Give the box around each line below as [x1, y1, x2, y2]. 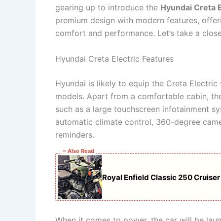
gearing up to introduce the [55, 2, 160, 13]
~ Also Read [63, 147, 94, 155]
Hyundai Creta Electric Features [55, 53, 174, 64]
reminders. [55, 129, 94, 140]
